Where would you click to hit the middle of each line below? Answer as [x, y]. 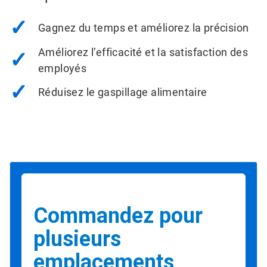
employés [63, 69]
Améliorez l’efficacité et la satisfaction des [143, 52]
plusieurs [77, 239]
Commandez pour [118, 216]
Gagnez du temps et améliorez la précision [144, 28]
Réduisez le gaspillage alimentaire [123, 92]
